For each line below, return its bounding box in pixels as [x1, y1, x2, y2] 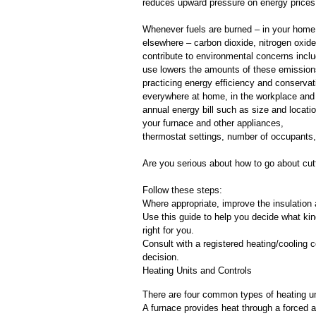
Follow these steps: [142, 185, 222, 195]
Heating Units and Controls [142, 265, 252, 276]
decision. [142, 252, 179, 262]
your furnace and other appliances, [142, 118, 284, 128]
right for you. [142, 225, 194, 236]
